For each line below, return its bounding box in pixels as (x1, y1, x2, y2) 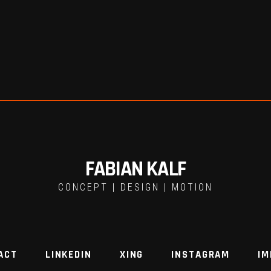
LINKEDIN (45, 248, 92, 261)
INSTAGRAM (171, 248, 230, 261)
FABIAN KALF (85, 155, 186, 183)
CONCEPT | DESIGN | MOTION (58, 181, 213, 193)
